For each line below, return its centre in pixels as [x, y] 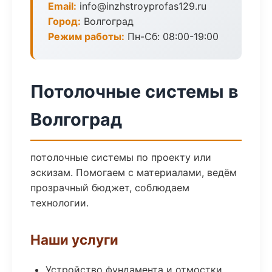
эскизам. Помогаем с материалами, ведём [134, 172]
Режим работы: [86, 36]
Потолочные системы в [134, 91]
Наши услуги [74, 240]
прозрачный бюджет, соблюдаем [110, 188]
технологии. [59, 203]
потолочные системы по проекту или [121, 157]
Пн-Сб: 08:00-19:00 [172, 36]
